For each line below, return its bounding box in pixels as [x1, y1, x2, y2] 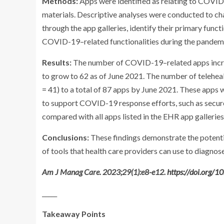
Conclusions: [42, 132, 90, 142]
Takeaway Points [42, 209, 105, 218]
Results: [42, 57, 71, 67]
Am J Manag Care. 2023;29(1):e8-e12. [42, 167, 167, 176]
